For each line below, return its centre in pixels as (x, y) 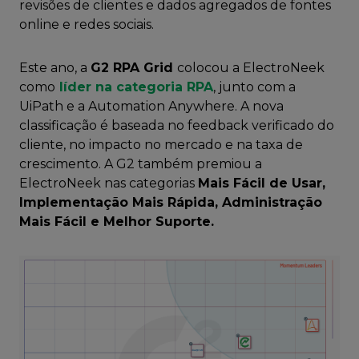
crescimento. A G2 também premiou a (141, 164)
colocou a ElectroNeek (251, 68)
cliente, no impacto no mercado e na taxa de (161, 145)
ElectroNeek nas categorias (109, 183)
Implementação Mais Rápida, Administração (171, 202)
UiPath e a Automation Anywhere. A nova (151, 106)
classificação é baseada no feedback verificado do (177, 125)
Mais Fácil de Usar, (262, 183)
